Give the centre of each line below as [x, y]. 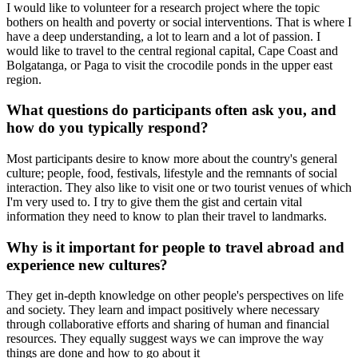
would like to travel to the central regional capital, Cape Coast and [172, 50]
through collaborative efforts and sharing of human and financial [168, 324]
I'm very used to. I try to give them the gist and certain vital [154, 202]
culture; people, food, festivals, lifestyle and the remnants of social [172, 173]
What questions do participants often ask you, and [171, 110]
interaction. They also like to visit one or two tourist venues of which [179, 188]
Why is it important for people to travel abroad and [175, 247]
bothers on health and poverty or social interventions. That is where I [179, 22]
